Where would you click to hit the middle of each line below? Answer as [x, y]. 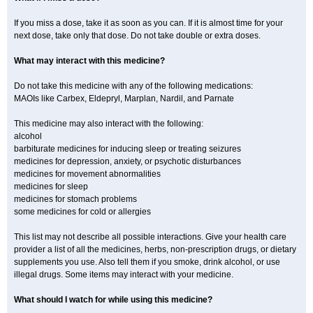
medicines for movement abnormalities [87, 174]
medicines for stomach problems [75, 199]
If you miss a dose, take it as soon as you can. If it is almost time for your [148, 23]
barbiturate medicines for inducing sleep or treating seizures [128, 149]
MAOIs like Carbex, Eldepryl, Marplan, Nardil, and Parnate [124, 99]
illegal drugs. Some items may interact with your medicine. [124, 275]
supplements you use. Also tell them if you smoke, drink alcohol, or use [147, 262]
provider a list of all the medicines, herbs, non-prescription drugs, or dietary [155, 249]
